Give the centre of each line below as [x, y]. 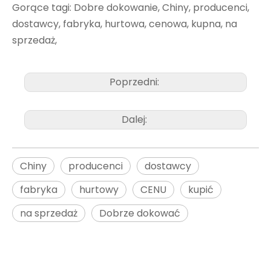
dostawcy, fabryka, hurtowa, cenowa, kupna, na [125, 24]
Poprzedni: [135, 82]
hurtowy [99, 189]
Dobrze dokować [140, 213]
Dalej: [135, 119]
